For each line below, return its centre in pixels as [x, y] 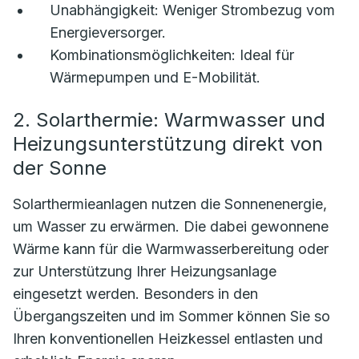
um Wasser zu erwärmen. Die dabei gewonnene [171, 227]
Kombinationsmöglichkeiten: [143, 55]
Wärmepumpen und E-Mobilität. [155, 78]
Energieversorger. [108, 33]
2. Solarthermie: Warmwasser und [169, 120]
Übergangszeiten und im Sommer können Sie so [171, 317]
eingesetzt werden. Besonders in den [135, 294]
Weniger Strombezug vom [247, 10]
